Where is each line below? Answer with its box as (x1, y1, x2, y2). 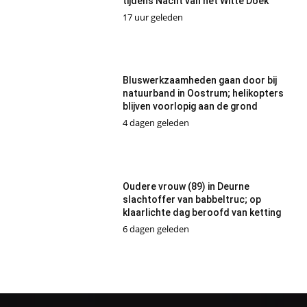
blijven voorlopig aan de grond (122, 101, 258, 112)
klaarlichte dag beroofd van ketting (122, 206, 281, 218)
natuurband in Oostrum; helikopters (122, 88, 284, 99)
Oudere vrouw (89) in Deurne (122, 180, 249, 192)
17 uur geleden (122, 10, 183, 23)
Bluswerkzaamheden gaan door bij (122, 75, 277, 86)
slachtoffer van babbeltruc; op (122, 193, 261, 205)
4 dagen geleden (122, 116, 189, 130)
